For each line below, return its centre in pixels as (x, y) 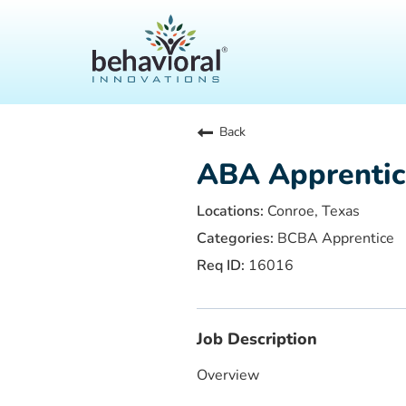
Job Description (257, 339)
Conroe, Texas (312, 211)
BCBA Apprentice (334, 238)
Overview (228, 375)
